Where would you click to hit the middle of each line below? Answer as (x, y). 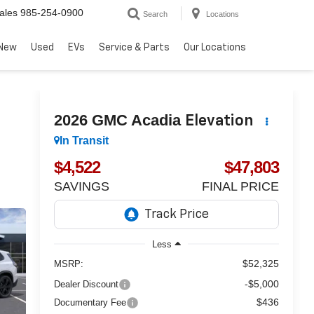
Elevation (219, 121)
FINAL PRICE (241, 186)
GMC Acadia (136, 120)
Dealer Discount (86, 284)
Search (155, 14)
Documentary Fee (90, 302)
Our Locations (215, 47)
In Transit (84, 141)
